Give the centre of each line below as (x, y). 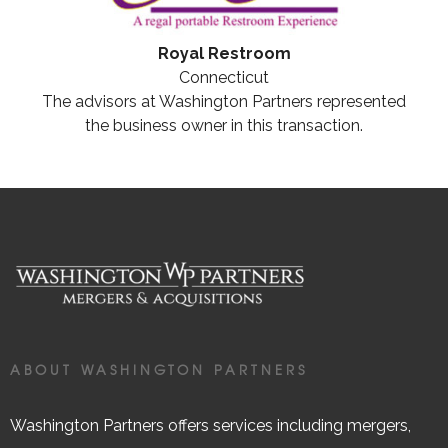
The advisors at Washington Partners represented (224, 101)
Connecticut (224, 77)
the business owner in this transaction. (224, 125)
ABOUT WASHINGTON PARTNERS (159, 369)
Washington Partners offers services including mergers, (210, 425)
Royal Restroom (224, 53)
